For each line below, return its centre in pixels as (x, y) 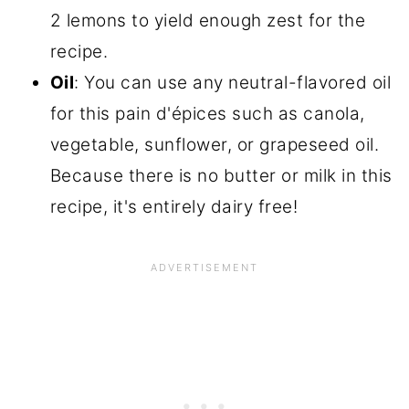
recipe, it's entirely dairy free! (174, 207)
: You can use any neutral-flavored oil (233, 83)
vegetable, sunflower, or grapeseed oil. (215, 145)
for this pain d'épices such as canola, (207, 114)
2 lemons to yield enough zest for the (208, 21)
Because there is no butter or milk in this (221, 176)
